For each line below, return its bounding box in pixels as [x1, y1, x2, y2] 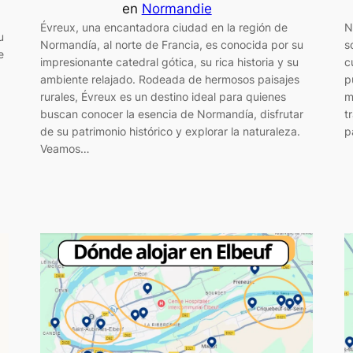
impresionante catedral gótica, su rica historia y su [39, 54, 299, 69]
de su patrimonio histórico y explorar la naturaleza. [39, 124, 300, 138]
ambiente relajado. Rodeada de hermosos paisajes [39, 72, 299, 86]
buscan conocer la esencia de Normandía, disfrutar [39, 106, 303, 121]
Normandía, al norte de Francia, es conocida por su [39, 37, 303, 51]
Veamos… [39, 141, 90, 155]
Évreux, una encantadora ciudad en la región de [39, 20, 288, 34]
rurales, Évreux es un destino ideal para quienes [39, 89, 286, 103]
